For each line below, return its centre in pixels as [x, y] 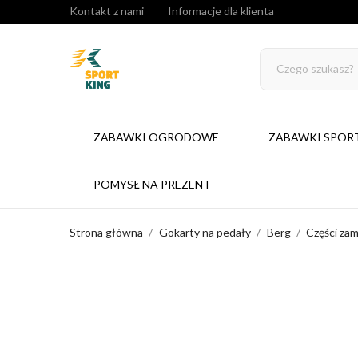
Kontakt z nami [107, 11]
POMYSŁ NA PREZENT [152, 184]
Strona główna [106, 232]
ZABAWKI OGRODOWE [156, 137]
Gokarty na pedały [205, 232]
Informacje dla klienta [221, 11]
